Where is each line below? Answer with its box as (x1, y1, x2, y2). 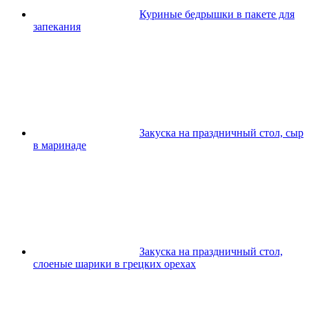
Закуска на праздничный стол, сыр (139, 126, 303, 139)
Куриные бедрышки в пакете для (139, 8, 295, 20)
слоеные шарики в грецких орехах (33, 257, 196, 270)
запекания (33, 20, 81, 32)
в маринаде (33, 139, 86, 151)
